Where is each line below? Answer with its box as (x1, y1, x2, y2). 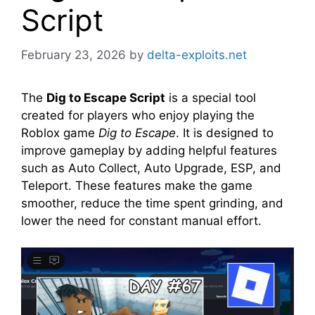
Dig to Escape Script (46, 90, 165, 105)
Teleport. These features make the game (21, 178, 252, 193)
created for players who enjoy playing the (21, 108, 255, 122)
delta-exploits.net (147, 47, 247, 62)
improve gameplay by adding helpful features (21, 143, 277, 157)
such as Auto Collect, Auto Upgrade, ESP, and (21, 160, 281, 175)
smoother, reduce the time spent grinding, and (21, 195, 283, 210)
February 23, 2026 (21, 47, 126, 62)
